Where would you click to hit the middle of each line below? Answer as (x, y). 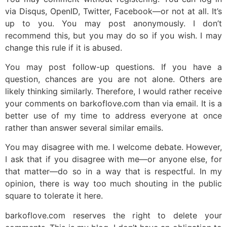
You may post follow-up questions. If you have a (113, 67)
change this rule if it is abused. (64, 47)
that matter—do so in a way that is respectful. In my (113, 172)
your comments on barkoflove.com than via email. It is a (113, 103)
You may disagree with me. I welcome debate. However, (113, 147)
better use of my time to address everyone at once (113, 115)
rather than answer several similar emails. (84, 127)
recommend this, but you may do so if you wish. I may (113, 35)
